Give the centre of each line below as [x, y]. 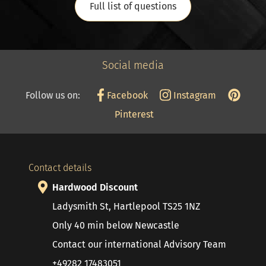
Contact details [60, 168]
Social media [133, 65]
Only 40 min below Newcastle [116, 225]
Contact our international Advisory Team [139, 244]
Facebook [126, 95]
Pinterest [133, 114]
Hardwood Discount [95, 187]
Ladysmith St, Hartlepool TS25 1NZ [126, 206]
